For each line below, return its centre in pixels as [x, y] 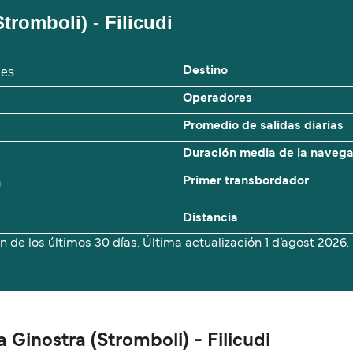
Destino [205, 71]
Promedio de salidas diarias [263, 126]
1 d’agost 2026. [307, 244]
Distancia [210, 219]
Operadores [217, 99]
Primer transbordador [246, 182]
